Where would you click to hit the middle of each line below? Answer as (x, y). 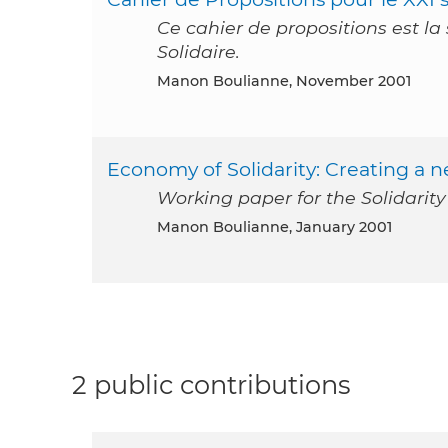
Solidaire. (198, 51)
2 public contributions (211, 384)
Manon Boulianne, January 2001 (281, 226)
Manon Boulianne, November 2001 (291, 80)
